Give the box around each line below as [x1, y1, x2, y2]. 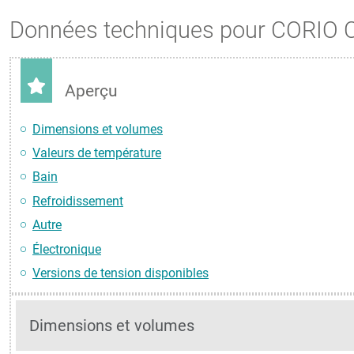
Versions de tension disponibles [32, 265, 209, 281]
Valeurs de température [32, 145, 161, 161]
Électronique [32, 241, 101, 257]
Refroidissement [32, 193, 123, 209]
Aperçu [65, 81, 118, 101]
